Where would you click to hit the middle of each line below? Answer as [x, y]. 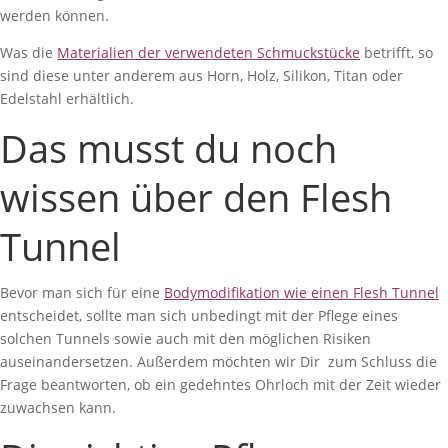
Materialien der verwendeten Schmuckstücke [208, 52]
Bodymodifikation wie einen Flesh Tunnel [301, 292]
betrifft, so [396, 52]
